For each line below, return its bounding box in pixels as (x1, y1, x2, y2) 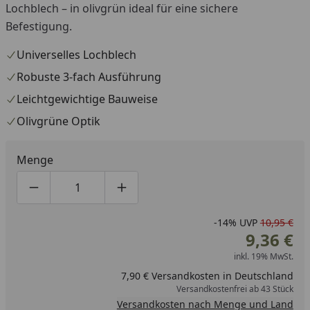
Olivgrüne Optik (17, 113, 100, 129)
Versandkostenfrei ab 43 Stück (176, 282, 293, 295)
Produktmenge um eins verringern (33, 187, 215, 203)
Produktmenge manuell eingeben (76, 187, 253, 203)
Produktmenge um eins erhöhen (120, 187, 292, 203)
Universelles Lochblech (17, 46, 136, 62)
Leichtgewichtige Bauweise (17, 91, 158, 107)
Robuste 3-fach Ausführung (17, 69, 161, 84)
